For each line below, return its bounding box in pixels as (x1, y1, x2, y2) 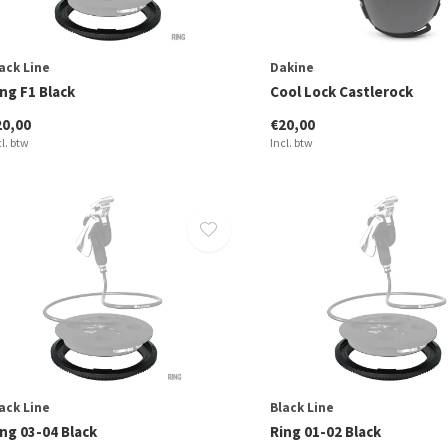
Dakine (269, 59, 314, 77)
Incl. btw (269, 135, 313, 151)
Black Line (269, 398, 334, 416)
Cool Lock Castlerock (269, 82, 413, 102)
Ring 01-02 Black (269, 421, 381, 441)
